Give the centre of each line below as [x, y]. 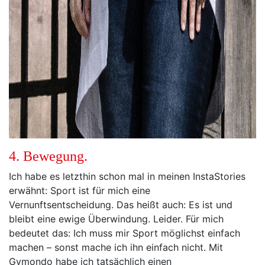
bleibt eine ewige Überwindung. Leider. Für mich [116, 219]
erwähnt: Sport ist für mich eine [80, 190]
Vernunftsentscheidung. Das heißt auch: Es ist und [121, 205]
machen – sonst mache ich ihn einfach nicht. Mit [116, 247]
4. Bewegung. [48, 156]
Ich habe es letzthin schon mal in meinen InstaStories [127, 176]
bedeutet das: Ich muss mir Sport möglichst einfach [125, 233]
